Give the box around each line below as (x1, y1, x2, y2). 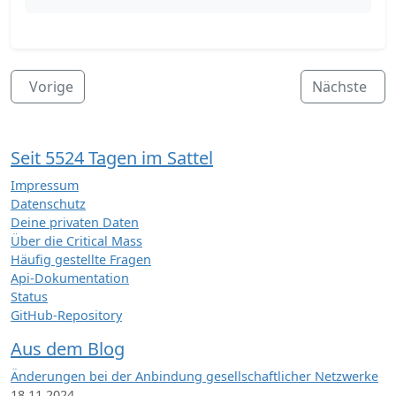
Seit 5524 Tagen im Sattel (11, 145, 213, 170)
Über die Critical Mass (11, 232, 142, 249)
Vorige (29, 76, 73, 96)
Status (11, 287, 48, 305)
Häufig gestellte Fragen (11, 250, 151, 268)
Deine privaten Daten (11, 213, 139, 231)
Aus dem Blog (11, 336, 125, 361)
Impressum (11, 176, 79, 194)
